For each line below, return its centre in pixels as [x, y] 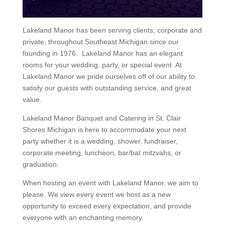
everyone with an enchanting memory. [83, 218]
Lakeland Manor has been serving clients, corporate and [112, 30]
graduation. [40, 164]
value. [33, 100]
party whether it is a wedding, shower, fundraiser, [100, 141]
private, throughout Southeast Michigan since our [100, 42]
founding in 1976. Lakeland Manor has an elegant [102, 53]
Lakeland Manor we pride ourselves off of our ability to [108, 77]
